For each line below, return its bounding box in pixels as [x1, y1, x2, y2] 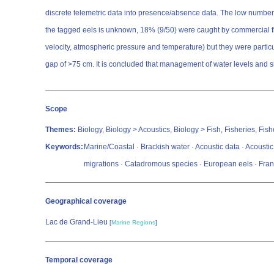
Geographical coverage [45, 197, 127, 206]
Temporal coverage [45, 256, 113, 264]
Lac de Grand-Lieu [45, 218, 109, 226]
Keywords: [45, 143, 83, 151]
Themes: [45, 125, 76, 134]
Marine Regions [111, 219, 155, 226]
